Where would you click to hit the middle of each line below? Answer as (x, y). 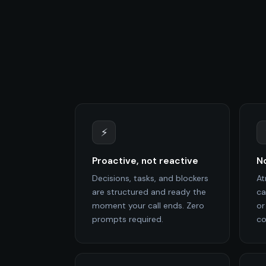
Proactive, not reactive (145, 161)
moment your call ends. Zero (148, 205)
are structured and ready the (149, 191)
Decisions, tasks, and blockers (150, 178)
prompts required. (128, 219)
